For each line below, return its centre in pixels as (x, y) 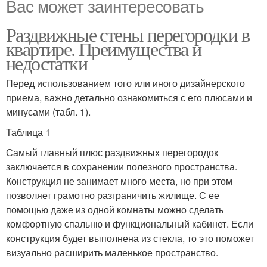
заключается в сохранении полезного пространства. (122, 167)
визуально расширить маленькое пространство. (112, 253)
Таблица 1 (28, 132)
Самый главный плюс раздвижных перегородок (112, 153)
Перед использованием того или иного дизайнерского (125, 83)
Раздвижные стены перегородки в (128, 35)
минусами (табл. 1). (48, 112)
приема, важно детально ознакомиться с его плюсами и (129, 98)
